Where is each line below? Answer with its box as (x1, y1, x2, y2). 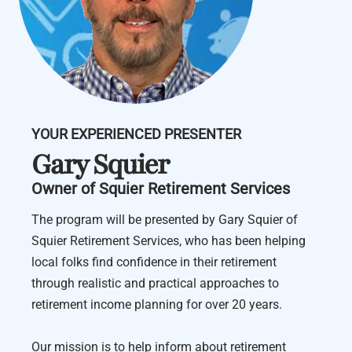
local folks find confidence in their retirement (31, 255, 277, 270)
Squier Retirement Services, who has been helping (31, 233, 306, 249)
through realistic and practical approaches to (31, 276, 279, 291)
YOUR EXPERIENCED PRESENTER (31, 126, 241, 143)
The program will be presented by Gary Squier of (31, 212, 298, 228)
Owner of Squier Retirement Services (31, 179, 290, 199)
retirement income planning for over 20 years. (31, 297, 282, 313)
